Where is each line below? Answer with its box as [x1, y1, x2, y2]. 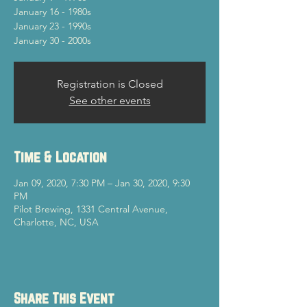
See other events [69, 94, 151, 107]
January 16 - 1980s [14, 5, 91, 18]
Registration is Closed [56, 77, 163, 90]
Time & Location [14, 149, 107, 165]
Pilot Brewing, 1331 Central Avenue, [14, 203, 168, 215]
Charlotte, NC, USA [14, 216, 99, 228]
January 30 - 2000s [14, 34, 91, 47]
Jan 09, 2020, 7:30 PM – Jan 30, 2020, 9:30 [14, 177, 190, 189]
